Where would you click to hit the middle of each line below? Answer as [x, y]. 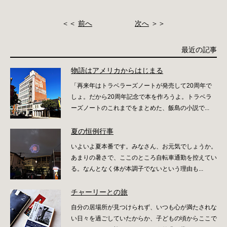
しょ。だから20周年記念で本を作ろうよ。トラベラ [141, 97]
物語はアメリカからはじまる [117, 70]
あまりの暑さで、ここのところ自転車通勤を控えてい [144, 157]
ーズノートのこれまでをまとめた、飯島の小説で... [140, 108]
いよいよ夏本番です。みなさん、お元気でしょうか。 [144, 146]
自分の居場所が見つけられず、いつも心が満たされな [144, 207]
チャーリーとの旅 [99, 192]
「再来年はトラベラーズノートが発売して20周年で [141, 85]
